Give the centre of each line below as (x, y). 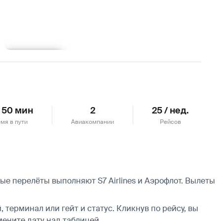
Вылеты (199, 181)
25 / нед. (171, 110)
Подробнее (33, 58)
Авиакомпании (93, 122)
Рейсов (171, 122)
